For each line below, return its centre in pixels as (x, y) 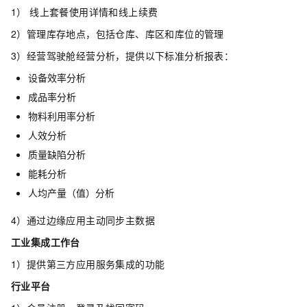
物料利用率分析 (62, 116)
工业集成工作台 (46, 242)
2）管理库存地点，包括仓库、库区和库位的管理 (118, 34)
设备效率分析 (57, 78)
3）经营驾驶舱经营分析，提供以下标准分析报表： (123, 56)
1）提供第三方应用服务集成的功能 (88, 264)
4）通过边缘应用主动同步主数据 (83, 220)
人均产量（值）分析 (71, 193)
